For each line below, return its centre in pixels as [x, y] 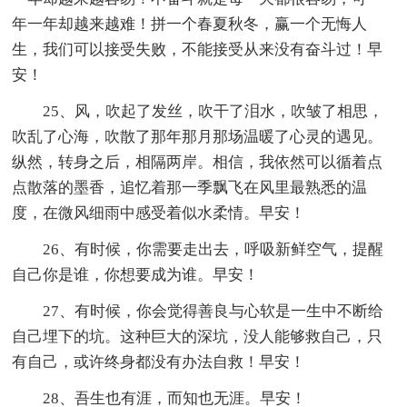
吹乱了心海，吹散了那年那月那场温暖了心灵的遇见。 [198, 136]
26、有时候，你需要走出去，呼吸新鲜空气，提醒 [213, 249]
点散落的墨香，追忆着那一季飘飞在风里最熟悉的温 [190, 187]
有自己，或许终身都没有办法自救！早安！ [159, 362]
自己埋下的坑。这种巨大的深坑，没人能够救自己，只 [198, 336]
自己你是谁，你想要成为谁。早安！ [136, 274]
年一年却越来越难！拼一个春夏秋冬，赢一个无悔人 [190, 24]
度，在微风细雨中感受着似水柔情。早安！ [159, 213]
